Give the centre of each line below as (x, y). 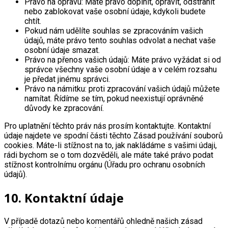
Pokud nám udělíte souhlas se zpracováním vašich (114, 31)
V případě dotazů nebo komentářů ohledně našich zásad (103, 221)
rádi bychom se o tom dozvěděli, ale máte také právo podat (109, 155)
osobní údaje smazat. (62, 50)
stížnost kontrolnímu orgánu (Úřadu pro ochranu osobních (105, 165)
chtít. (33, 21)
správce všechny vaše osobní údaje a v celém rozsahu (121, 70)
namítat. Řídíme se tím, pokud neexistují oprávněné (114, 99)
